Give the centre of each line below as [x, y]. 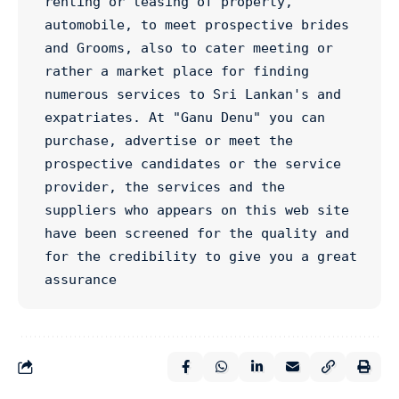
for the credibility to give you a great [201, 256]
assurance [81, 280]
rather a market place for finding [177, 71]
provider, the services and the [165, 187]
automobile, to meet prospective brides [197, 25]
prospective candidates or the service [193, 164]
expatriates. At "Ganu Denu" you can [185, 118]
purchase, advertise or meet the [169, 141]
